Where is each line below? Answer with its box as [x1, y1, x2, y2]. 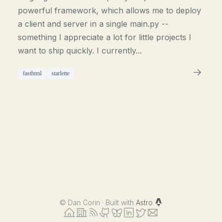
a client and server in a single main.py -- [18, 19, 169, 29]
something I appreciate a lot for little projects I [18, 32, 192, 42]
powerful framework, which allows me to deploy [18, 5, 202, 15]
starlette [52, 70, 70, 77]
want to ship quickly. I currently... [18, 46, 142, 55]
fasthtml [23, 70, 42, 77]
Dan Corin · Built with [67, 198, 136, 207]
